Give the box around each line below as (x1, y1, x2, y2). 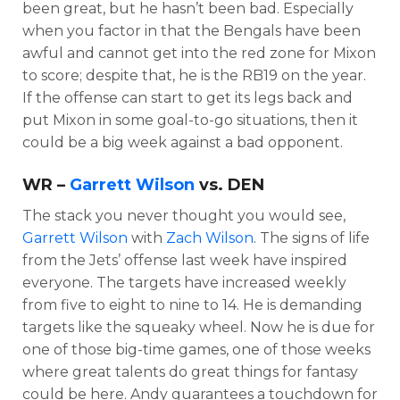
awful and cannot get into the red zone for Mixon (22, 44, 376, 62)
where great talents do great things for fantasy (22, 362, 358, 380)
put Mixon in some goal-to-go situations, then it (22, 111, 358, 129)
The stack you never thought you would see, (22, 206, 346, 224)
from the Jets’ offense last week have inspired (22, 251, 347, 269)
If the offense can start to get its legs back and (22, 88, 353, 106)
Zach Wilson (166, 229, 254, 246)
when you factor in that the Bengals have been (22, 21, 361, 39)
